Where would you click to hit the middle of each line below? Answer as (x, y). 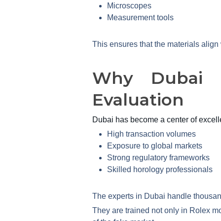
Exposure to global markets (155, 146)
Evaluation (138, 99)
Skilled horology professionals (160, 169)
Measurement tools (140, 17)
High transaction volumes (151, 134)
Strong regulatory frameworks (158, 157)
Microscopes (129, 5)
